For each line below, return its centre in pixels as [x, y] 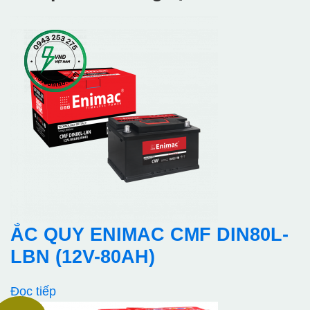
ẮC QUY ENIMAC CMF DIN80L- [149, 235]
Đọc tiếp [33, 292]
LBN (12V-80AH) [83, 257]
